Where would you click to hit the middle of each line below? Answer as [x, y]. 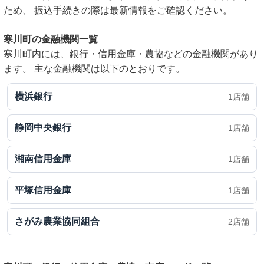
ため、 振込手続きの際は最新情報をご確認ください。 [118, 10]
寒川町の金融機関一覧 [51, 39]
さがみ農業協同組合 [57, 221]
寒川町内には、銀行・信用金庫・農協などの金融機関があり [131, 54]
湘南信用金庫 [43, 159]
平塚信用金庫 [43, 190]
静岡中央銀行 [43, 128]
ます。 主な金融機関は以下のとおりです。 [94, 69]
